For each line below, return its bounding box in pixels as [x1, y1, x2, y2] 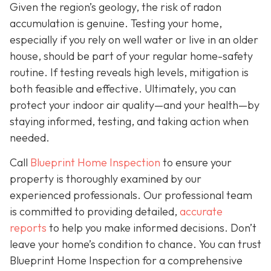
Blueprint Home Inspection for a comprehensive [10, 253, 243, 267]
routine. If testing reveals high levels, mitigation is [10, 65, 249, 79]
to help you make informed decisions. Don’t [47, 220, 256, 235]
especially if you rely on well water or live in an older [10, 32, 258, 47]
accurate [180, 204, 223, 218]
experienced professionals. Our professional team [10, 188, 252, 202]
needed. [10, 130, 50, 145]
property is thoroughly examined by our [10, 171, 201, 186]
